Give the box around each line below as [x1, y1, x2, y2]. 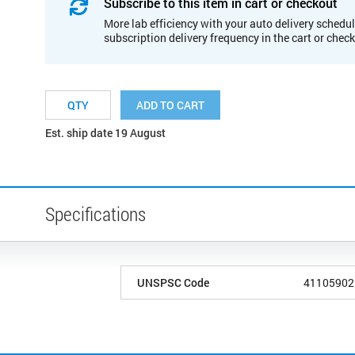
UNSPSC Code [137, 274, 209, 290]
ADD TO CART [136, 97, 204, 113]
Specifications [45, 200, 146, 227]
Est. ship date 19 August [45, 124, 166, 140]
